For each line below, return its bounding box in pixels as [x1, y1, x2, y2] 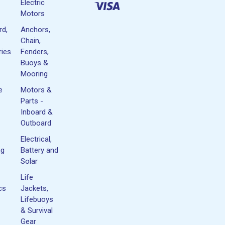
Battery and [21, 145, 59, 155]
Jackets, [21, 183, 49, 193]
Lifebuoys [21, 194, 54, 204]
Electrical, [21, 134, 52, 144]
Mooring [21, 69, 48, 78]
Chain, [21, 36, 41, 45]
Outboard [21, 118, 52, 128]
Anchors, [21, 25, 51, 34]
